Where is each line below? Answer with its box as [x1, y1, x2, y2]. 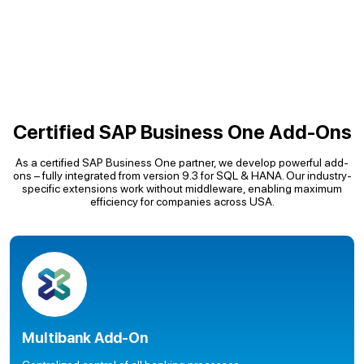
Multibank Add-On [22, 329, 148, 346]
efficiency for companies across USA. [89, 195, 275, 208]
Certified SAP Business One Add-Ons [12, 120, 352, 144]
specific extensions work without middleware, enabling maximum [22, 182, 342, 195]
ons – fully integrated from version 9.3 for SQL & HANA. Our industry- [12, 169, 352, 182]
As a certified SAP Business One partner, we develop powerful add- [15, 156, 349, 169]
